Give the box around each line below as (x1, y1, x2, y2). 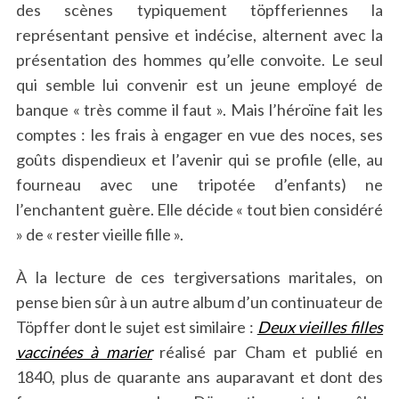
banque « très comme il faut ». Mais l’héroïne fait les (15, 100, 384, 120)
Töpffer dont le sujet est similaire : (15, 317, 257, 338)
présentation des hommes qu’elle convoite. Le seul (15, 50, 384, 70)
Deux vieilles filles (256, 317, 384, 338)
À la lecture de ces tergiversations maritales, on (15, 267, 384, 288)
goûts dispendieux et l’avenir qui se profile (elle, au (15, 150, 384, 170)
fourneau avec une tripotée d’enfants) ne (15, 175, 384, 195)
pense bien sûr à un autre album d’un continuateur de (15, 292, 384, 313)
